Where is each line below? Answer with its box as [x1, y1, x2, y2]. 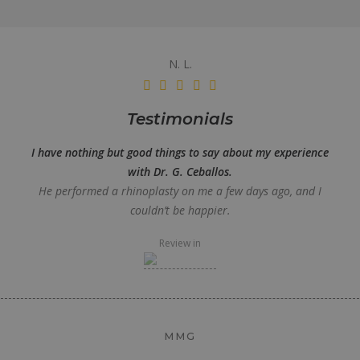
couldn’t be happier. [129, 202, 231, 218]
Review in [159, 236, 201, 250]
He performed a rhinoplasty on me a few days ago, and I [39, 183, 321, 198]
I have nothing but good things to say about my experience [31, 145, 329, 160]
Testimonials [127, 109, 233, 129]
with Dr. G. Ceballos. [128, 164, 232, 179]
